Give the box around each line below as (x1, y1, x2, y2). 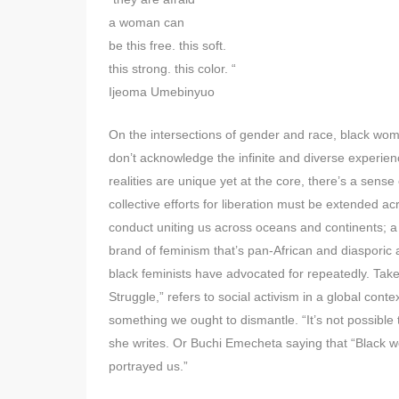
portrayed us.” (109, 358, 188, 373)
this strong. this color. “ (109, 61, 236, 76)
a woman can (109, 14, 184, 29)
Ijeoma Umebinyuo (109, 84, 215, 99)
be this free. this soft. (109, 37, 226, 53)
